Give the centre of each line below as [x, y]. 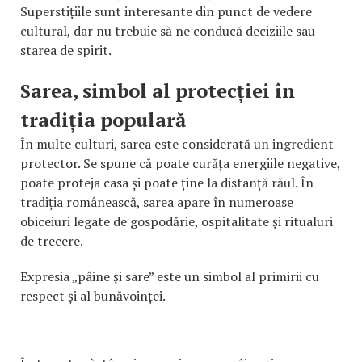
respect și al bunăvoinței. [93, 295]
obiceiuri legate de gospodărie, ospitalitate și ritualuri [177, 221]
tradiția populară [103, 119]
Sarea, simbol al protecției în [158, 90]
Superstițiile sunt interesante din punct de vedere [166, 11]
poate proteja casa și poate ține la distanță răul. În [167, 182]
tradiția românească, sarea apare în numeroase [157, 202]
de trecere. [52, 240]
